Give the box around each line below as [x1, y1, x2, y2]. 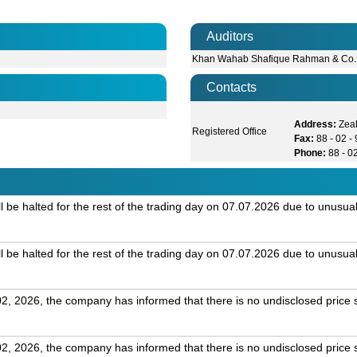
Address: [294, 119, 337, 131]
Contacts [206, 80, 257, 95]
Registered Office [192, 126, 268, 138]
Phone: [294, 147, 327, 159]
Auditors [206, 29, 253, 44]
